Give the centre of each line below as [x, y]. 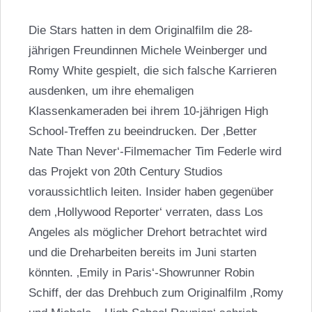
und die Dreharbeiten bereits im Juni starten [142, 253]
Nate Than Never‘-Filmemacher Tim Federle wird [155, 152]
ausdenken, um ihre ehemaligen [111, 91]
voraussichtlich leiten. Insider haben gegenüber [151, 192]
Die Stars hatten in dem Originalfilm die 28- [140, 31]
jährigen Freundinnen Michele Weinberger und [147, 51]
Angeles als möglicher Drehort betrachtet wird [147, 233]
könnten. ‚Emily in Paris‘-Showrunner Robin [141, 273]
